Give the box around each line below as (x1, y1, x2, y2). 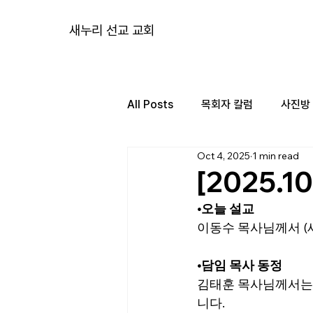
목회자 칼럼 (201, 98, 253, 111)
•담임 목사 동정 (197, 257, 282, 273)
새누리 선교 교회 (69, 22, 155, 39)
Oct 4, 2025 (197, 149, 250, 162)
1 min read (252, 149, 299, 162)
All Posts (127, 98, 173, 111)
